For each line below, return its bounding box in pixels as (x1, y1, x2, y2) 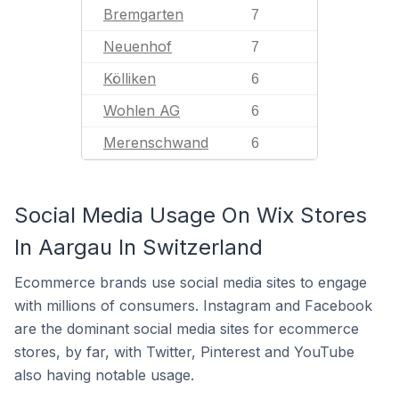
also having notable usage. (14, 366, 194, 384)
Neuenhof (103, 37, 172, 55)
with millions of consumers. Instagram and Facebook (14, 297, 372, 314)
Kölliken (103, 69, 156, 87)
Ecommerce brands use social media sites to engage (14, 273, 367, 291)
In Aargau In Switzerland (14, 234, 263, 260)
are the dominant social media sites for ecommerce (14, 320, 359, 338)
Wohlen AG (103, 102, 180, 119)
